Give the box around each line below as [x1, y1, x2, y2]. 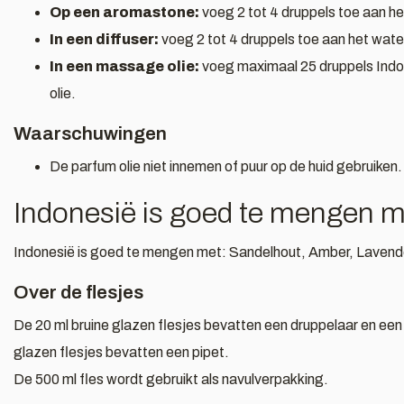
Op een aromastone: [50, 5, 199, 20]
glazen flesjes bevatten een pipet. [14, 344, 229, 360]
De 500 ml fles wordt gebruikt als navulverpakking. [14, 372, 328, 387]
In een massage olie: [50, 59, 199, 74]
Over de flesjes [14, 282, 143, 302]
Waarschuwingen [14, 124, 167, 143]
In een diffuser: [50, 32, 159, 47]
